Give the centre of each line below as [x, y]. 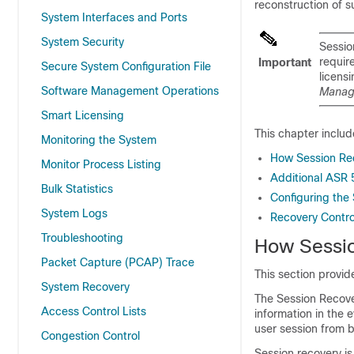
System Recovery [85, 287]
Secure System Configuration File [126, 66]
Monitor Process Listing [101, 164]
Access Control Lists [94, 311]
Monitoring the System [99, 140]
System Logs [74, 213]
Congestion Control [90, 336]
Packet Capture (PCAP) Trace [118, 262]
